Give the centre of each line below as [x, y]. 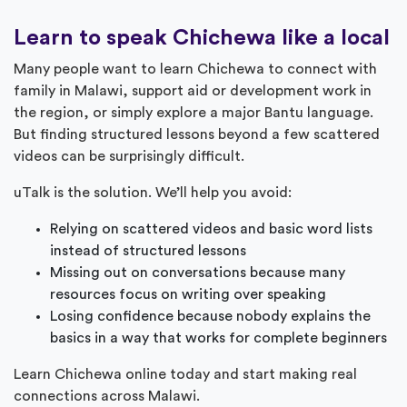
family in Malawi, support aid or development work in [193, 90]
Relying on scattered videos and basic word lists [211, 228]
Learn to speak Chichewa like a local [202, 38]
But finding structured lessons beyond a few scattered [197, 134]
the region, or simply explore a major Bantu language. [194, 112]
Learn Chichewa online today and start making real [185, 374]
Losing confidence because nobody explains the [210, 316]
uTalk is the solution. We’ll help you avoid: [153, 192]
